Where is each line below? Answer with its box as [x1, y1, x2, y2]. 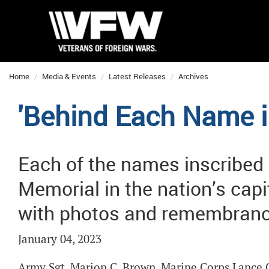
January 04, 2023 [18, 232, 101, 247]
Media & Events [42, 71, 96, 82]
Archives [178, 71, 208, 82]
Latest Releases [109, 71, 166, 82]
